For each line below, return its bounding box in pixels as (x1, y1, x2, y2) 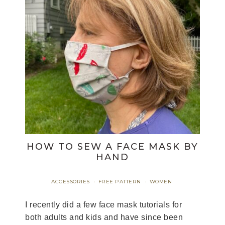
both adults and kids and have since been (25, 213, 183, 221)
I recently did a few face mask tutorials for (25, 200, 182, 209)
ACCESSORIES (51, 178, 90, 185)
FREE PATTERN (98, 178, 141, 185)
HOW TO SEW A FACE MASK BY (27, 141, 198, 152)
